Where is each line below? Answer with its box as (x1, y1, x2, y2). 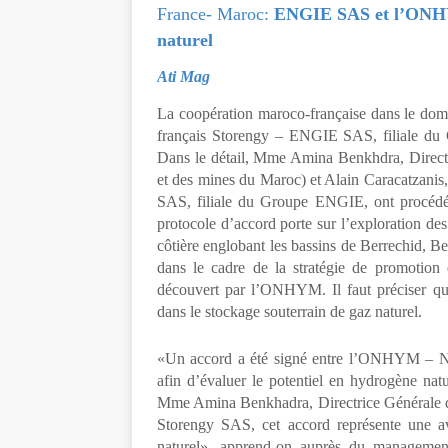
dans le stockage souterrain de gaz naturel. (157, 303, 422, 320)
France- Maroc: (157, 4, 274, 24)
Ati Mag (157, 68, 210, 85)
